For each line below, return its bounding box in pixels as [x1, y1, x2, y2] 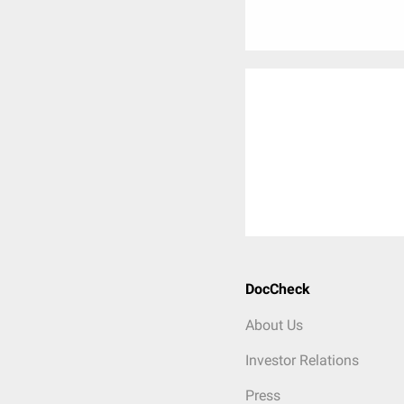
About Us [245, 317, 303, 335]
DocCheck [245, 280, 310, 298]
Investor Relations [245, 352, 359, 370]
